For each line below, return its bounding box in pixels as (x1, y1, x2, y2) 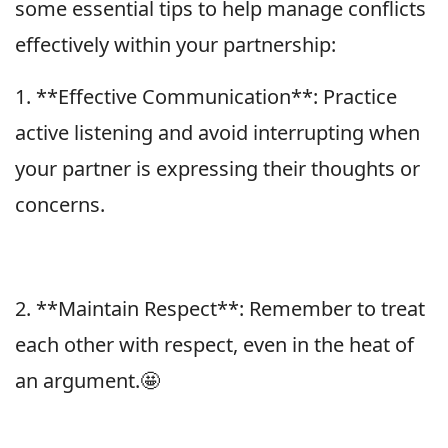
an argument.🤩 (15, 366, 160, 394)
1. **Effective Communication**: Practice (15, 82, 397, 110)
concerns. (15, 190, 105, 218)
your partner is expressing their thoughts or (15, 154, 420, 182)
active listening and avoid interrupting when (15, 118, 420, 146)
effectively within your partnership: (15, 30, 336, 58)
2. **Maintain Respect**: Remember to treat (15, 294, 425, 322)
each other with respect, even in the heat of (15, 330, 414, 358)
